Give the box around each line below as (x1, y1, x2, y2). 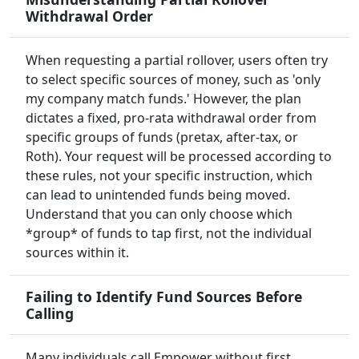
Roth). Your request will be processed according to (26, 147, 332, 166)
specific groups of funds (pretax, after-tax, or (26, 128, 298, 147)
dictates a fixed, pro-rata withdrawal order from (26, 109, 317, 127)
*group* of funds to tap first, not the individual (26, 224, 312, 243)
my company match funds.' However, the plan (26, 90, 301, 108)
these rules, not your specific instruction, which (26, 167, 313, 185)
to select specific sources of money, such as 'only (26, 71, 321, 89)
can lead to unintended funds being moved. (26, 186, 290, 204)
